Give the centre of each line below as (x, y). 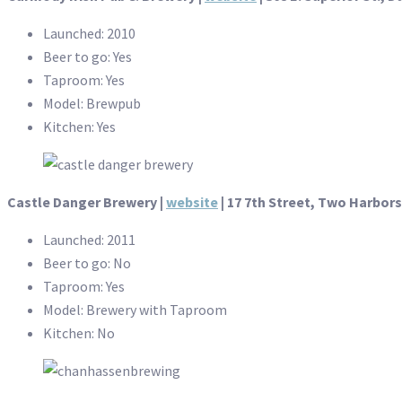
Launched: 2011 (89, 240)
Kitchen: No (79, 333)
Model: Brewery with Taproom (135, 310)
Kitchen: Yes (79, 127)
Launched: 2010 (89, 34)
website (192, 202)
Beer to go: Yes (87, 57)
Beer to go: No (87, 263)
